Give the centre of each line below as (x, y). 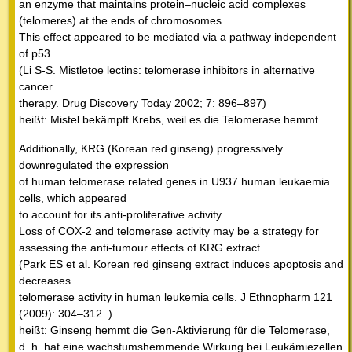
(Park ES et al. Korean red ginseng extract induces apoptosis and (181, 264)
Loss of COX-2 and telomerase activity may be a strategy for (169, 231)
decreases (45, 281)
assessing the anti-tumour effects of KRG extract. (141, 248)
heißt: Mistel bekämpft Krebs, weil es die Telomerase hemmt (169, 120)
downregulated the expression (94, 165)
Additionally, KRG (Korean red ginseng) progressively (151, 149)
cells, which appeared (73, 198)
